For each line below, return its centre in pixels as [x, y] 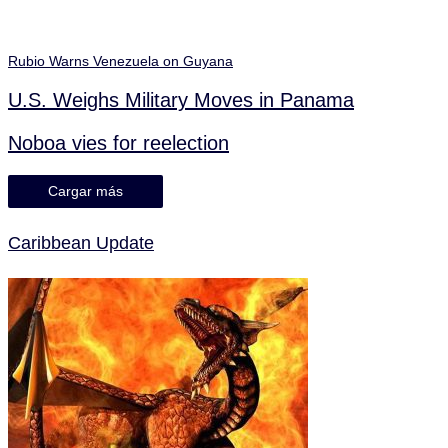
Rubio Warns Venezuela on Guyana [120, 61]
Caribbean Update [81, 242]
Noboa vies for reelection [118, 142]
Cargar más [85, 191]
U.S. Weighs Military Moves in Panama [181, 99]
